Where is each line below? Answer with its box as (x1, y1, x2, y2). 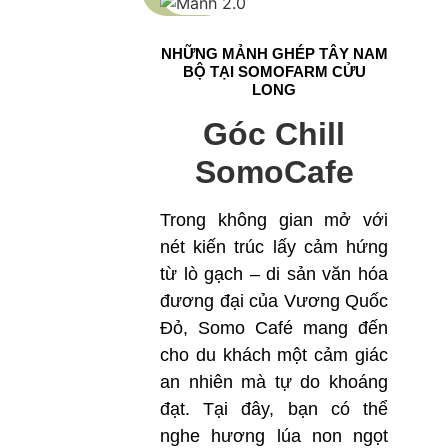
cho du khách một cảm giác (160, 344, 388, 365)
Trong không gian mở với (160, 209, 388, 230)
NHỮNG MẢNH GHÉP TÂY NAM (160, 44, 388, 62)
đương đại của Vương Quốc (160, 290, 388, 311)
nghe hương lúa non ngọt (160, 425, 388, 446)
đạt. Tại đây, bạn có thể (160, 398, 388, 419)
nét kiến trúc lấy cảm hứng (160, 236, 388, 257)
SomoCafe (194, 153, 354, 190)
